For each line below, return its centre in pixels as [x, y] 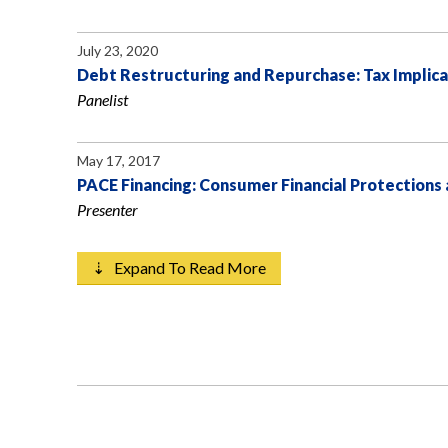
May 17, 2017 [118, 161]
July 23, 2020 [117, 51]
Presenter [107, 210]
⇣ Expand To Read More [179, 268]
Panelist [102, 100]
